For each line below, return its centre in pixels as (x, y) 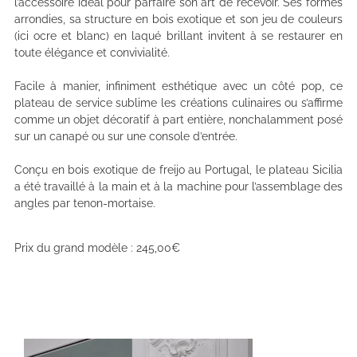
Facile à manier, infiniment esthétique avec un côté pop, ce (178, 86)
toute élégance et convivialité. (92, 52)
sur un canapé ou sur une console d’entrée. (126, 136)
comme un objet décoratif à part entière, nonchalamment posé (178, 119)
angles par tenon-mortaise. (85, 203)
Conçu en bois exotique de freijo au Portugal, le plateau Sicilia (178, 169)
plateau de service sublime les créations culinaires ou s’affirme (178, 102)
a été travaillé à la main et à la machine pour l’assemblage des (178, 186)
